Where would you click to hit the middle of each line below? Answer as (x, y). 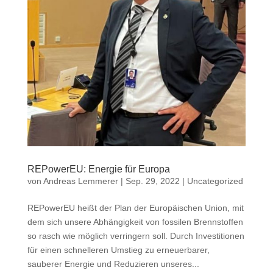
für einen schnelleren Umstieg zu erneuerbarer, (118, 250)
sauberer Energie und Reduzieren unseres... (113, 264)
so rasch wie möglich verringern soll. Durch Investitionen (136, 236)
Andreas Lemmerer (80, 181)
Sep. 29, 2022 (152, 181)
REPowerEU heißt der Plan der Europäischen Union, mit (135, 207)
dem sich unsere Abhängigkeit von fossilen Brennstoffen (135, 222)
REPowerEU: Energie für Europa (98, 169)
